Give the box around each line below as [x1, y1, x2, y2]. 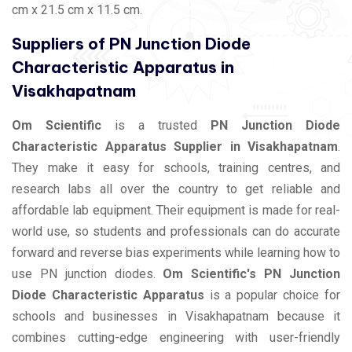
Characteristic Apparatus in [12, 57, 234, 77]
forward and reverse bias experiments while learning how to [12, 244, 340, 260]
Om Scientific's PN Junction [163, 266, 341, 281]
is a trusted [101, 117, 211, 133]
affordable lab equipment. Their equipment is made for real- [12, 202, 340, 218]
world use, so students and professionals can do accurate [12, 223, 340, 239]
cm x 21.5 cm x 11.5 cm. [12, 2, 142, 17]
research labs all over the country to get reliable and [12, 181, 340, 196]
